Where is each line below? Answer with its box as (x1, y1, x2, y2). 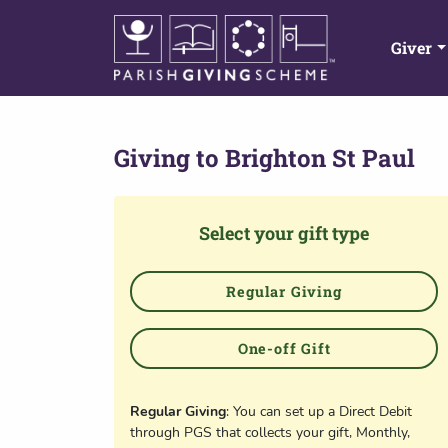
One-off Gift (237, 339, 331, 358)
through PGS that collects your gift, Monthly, (130, 423, 410, 442)
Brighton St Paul (225, 142, 415, 174)
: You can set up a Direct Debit (226, 402, 412, 421)
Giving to (114, 142, 219, 174)
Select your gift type (199, 221, 369, 245)
